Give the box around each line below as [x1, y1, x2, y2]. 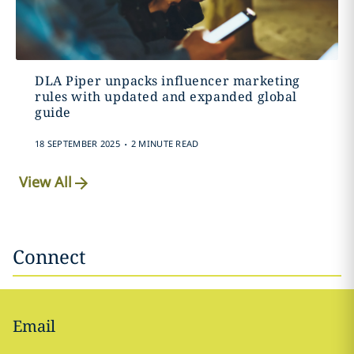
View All [19, 172, 73, 192]
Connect [13, 243, 85, 269]
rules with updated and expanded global [34, 88, 298, 105]
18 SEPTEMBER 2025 [34, 137, 121, 149]
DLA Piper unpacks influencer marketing [34, 72, 301, 89]
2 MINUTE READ [130, 137, 199, 149]
